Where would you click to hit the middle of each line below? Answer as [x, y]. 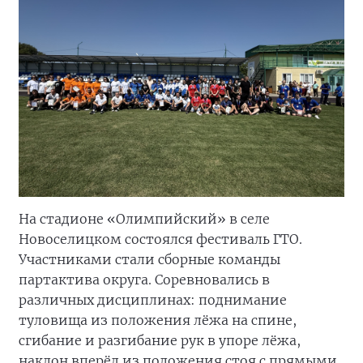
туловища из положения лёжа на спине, [158, 320]
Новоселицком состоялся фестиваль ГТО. [160, 239]
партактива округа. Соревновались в [144, 279]
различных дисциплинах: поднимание [153, 299]
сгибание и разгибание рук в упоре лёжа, [160, 340]
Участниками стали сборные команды [149, 259]
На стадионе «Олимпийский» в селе [144, 218]
